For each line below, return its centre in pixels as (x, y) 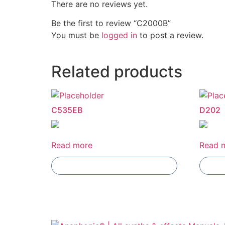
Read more (72, 145)
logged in (119, 35)
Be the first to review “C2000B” (111, 23)
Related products (117, 72)
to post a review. (170, 35)
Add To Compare (115, 166)
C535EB (67, 110)
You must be (76, 35)
